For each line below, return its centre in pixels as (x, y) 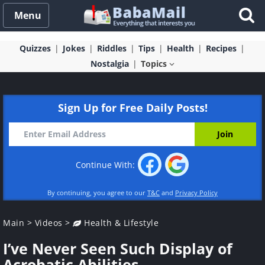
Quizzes (35, 48)
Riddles (112, 48)
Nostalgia (110, 64)
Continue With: (106, 165)
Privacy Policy (196, 193)
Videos (49, 223)
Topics (155, 64)
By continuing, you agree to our (97, 193)
